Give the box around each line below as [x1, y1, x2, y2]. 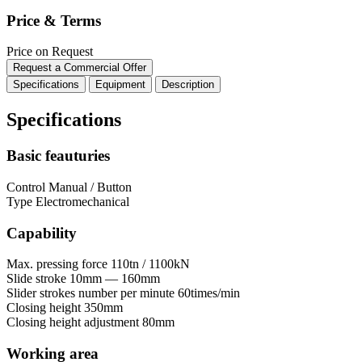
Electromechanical [36, 194, 129, 208]
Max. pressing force [6, 257, 107, 271]
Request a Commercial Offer [13, 61, 146, 74]
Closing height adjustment [6, 315, 139, 330]
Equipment [95, 78, 145, 91]
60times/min [178, 286, 240, 301]
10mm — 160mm [69, 271, 160, 286]
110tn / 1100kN [111, 257, 190, 271]
